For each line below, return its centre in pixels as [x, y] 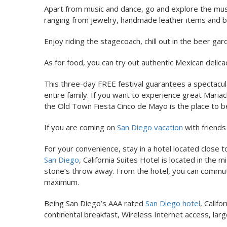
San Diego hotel [173, 203]
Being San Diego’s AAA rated [95, 203]
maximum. [62, 182]
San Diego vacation [150, 127]
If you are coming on [81, 127]
